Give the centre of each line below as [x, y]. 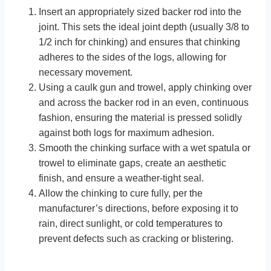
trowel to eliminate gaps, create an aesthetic [132, 163]
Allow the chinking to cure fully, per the [121, 193]
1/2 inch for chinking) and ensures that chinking [139, 42]
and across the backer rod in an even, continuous [144, 102]
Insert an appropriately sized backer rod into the [140, 11]
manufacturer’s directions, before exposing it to [139, 208]
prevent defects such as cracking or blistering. [136, 238]
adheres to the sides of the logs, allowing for [132, 57]
